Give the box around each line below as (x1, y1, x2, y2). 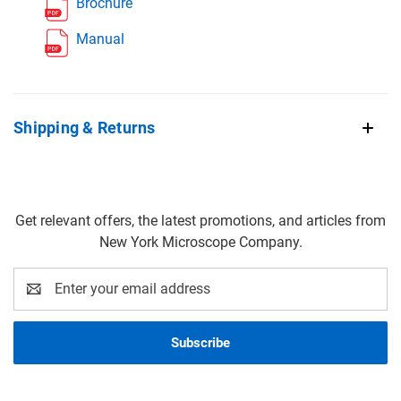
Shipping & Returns (13, 117, 156, 137)
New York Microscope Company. (98, 233, 303, 251)
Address (13, 290, 64, 308)
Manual (76, 30, 124, 47)
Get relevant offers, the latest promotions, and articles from (15, 211, 386, 229)
